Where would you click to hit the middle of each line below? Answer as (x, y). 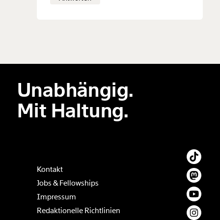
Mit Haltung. (73, 111)
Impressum (57, 197)
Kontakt (50, 170)
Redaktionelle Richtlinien (79, 211)
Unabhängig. (75, 91)
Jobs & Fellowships (68, 183)
